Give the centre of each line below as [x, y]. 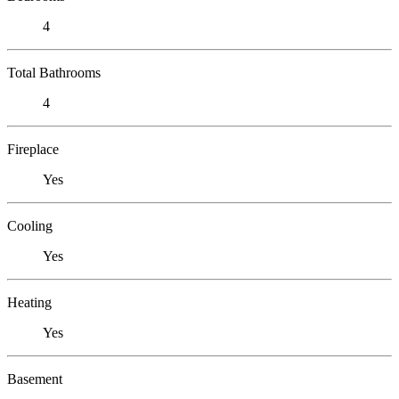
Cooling [30, 225]
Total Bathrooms [54, 72]
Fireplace [33, 149]
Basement [35, 379]
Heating [29, 302]
